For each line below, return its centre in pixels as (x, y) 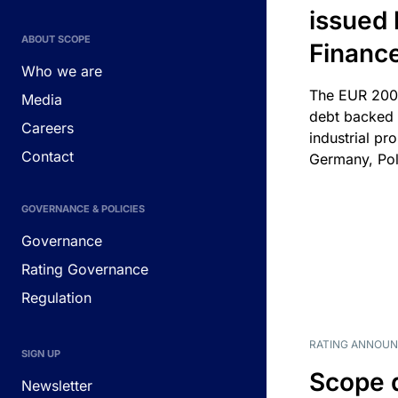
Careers (48, 127)
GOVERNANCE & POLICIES (83, 208)
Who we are (62, 71)
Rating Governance (85, 269)
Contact (48, 156)
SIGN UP (41, 353)
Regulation (56, 297)
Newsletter (57, 385)
